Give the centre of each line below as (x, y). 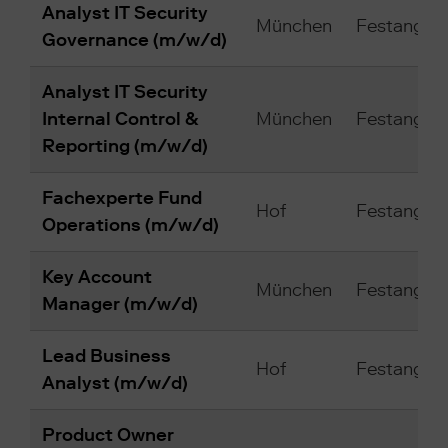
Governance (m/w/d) (134, 40)
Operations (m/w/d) (130, 225)
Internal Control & (120, 119)
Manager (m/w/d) (120, 304)
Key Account (97, 277)
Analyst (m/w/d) (115, 383)
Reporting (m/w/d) (125, 146)
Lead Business (106, 356)
